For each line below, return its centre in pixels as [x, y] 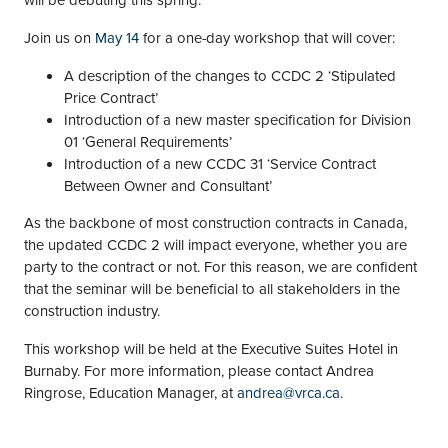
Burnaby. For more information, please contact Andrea [199, 370]
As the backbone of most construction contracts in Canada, [215, 222]
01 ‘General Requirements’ [148, 141]
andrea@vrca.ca [288, 392]
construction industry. [92, 310]
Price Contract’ [111, 97]
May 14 [117, 37]
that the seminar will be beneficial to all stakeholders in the [212, 288]
